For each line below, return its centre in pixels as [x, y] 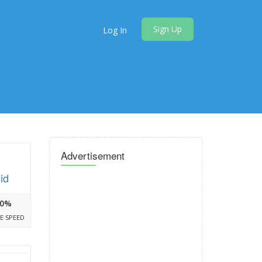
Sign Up [168, 29]
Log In [115, 30]
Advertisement [92, 155]
